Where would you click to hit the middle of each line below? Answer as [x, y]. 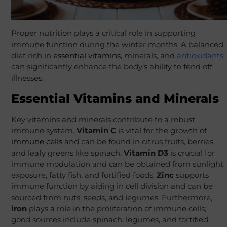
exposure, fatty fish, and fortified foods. [84, 175]
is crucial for [191, 153]
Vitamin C [96, 131]
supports [191, 175]
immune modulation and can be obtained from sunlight [117, 164]
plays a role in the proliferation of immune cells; [116, 209]
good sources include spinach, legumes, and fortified [109, 220]
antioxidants [200, 56]
